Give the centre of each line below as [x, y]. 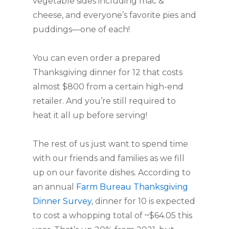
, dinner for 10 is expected [143, 201]
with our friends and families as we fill [109, 158]
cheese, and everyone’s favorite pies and [114, 15]
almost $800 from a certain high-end [108, 87]
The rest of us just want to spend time [110, 144]
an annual [54, 187]
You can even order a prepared [97, 58]
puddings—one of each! [81, 29]
